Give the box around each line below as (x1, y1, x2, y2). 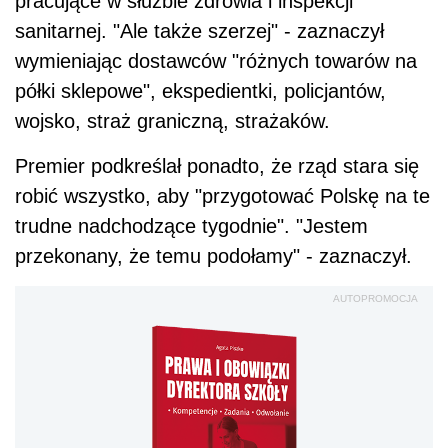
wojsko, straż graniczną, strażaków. (15, 110, 330, 133)
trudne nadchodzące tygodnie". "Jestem (15, 215, 368, 238)
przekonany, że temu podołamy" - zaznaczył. (15, 245, 412, 268)
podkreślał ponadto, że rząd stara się (85, 155, 419, 178)
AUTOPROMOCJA (333, 293, 418, 305)
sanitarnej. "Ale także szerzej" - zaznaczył (15, 20, 384, 43)
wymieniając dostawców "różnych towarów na (15, 50, 417, 73)
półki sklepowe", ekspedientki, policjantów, (15, 80, 386, 103)
